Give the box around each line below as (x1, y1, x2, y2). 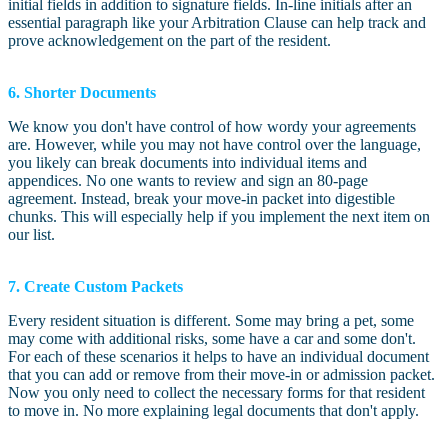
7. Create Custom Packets (8, 278, 183, 296)
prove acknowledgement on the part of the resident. (8, 32, 331, 50)
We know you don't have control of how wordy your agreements (8, 118, 416, 136)
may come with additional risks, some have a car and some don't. (8, 330, 416, 348)
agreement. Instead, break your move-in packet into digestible (8, 190, 395, 208)
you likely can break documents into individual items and (8, 154, 367, 172)
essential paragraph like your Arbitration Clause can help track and (8, 14, 426, 32)
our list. (8, 226, 55, 244)
